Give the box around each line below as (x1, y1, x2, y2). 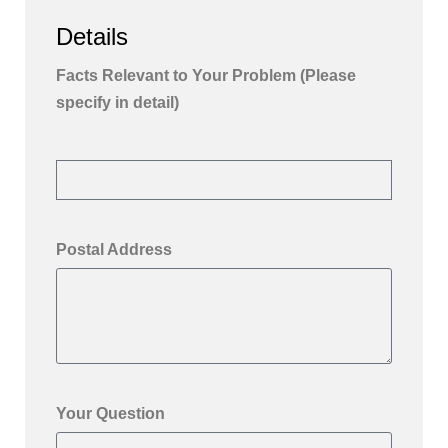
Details (56, 22, 128, 50)
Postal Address (56, 241, 172, 259)
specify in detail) (56, 94, 179, 112)
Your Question (56, 405, 165, 423)
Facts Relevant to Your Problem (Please (56, 67, 356, 85)
